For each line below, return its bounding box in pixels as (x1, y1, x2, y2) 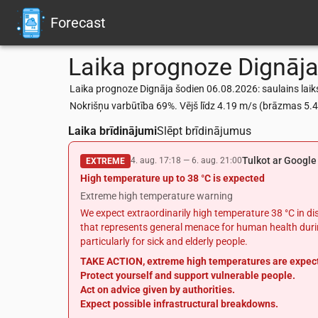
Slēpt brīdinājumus (157, 124, 251, 138)
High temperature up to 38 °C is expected (80, 172, 265, 184)
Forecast (50, 14, 106, 31)
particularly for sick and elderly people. (80, 236, 248, 247)
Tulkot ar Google (242, 155, 317, 166)
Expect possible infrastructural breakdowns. (80, 298, 278, 309)
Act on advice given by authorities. (80, 284, 235, 295)
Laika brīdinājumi (68, 124, 157, 138)
